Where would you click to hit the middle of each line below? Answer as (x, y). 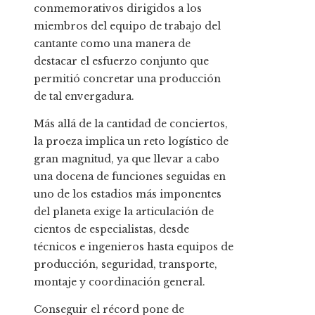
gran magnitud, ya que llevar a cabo (127, 159)
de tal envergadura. (84, 96)
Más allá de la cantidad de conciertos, (131, 123)
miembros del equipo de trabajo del (127, 26)
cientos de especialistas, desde (111, 229)
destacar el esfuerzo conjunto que (121, 61)
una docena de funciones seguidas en (130, 176)
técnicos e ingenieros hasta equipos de (134, 246)
